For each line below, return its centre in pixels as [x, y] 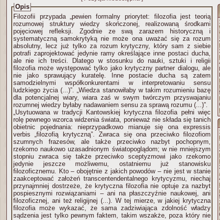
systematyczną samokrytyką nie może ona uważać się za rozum [112, 39]
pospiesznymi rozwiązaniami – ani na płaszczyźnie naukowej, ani [112, 193]
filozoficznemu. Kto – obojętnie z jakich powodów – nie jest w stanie [112, 171]
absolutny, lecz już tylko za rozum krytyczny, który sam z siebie [112, 46]
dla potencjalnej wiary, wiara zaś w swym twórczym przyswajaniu [112, 97]
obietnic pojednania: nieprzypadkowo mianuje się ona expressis [112, 127]
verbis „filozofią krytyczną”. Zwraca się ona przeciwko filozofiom [24, 134]
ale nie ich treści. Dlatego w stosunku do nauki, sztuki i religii [112, 61]
